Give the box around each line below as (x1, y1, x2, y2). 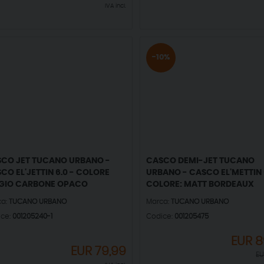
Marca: (146, 199, 171, 206)
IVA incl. (104, 2, 126, 9)
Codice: (146, 213, 174, 220)
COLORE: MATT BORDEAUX (146, 180, 254, 189)
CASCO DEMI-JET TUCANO (146, 157, 255, 166)
